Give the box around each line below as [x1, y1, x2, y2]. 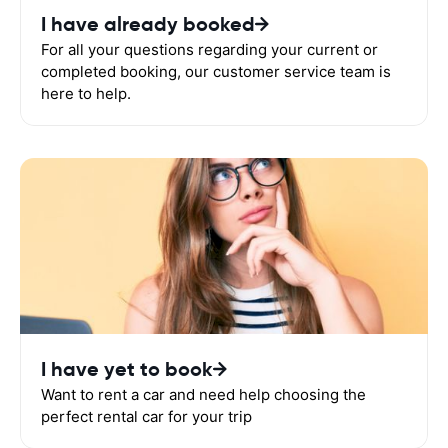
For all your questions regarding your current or [41, 40, 378, 59]
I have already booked [41, 11, 255, 37]
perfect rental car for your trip [41, 407, 252, 426]
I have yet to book [41, 356, 213, 382]
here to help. [41, 84, 131, 103]
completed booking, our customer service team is [41, 62, 391, 81]
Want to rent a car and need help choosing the [41, 385, 366, 404]
